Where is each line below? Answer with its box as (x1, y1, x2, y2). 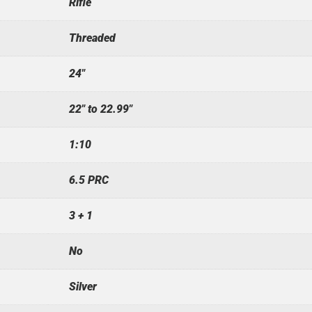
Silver (68, 279, 97, 293)
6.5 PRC (68, 173, 109, 187)
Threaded (68, 31, 116, 45)
